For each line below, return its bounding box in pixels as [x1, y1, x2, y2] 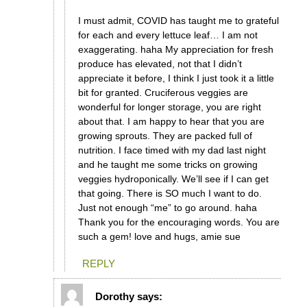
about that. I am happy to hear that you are [77, 116, 265, 127]
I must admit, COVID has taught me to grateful [77, 15, 279, 27]
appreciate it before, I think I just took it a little [77, 73, 274, 84]
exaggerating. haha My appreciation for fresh [77, 44, 273, 56]
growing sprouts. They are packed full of [77, 130, 252, 142]
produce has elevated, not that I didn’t [77, 58, 242, 70]
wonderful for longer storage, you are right [77, 101, 261, 113]
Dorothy [95, 290, 135, 302]
